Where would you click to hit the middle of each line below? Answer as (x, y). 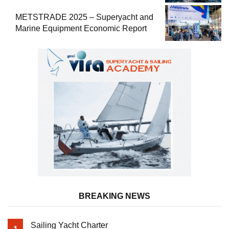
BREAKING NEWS (114, 196)
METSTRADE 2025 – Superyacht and (84, 17)
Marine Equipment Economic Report (81, 29)
